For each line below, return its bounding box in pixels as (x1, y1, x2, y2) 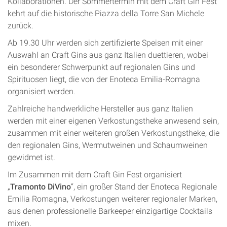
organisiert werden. (8, 87, 75, 97)
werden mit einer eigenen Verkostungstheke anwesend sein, (8, 116, 219, 126)
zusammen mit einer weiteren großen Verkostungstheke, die (8, 128, 219, 138)
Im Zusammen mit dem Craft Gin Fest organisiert (8, 170, 182, 180)
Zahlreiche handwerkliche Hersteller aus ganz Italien (8, 104, 193, 114)
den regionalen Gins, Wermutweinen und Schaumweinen (8, 140, 208, 150)
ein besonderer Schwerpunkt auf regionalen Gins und (8, 62, 195, 72)
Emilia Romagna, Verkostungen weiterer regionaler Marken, (8, 194, 217, 204)
